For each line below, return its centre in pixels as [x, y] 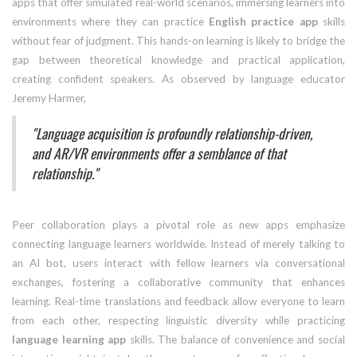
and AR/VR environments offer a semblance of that [159, 153]
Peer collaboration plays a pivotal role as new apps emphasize [178, 225]
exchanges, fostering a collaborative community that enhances [178, 282]
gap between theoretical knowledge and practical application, [178, 60]
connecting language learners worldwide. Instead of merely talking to [178, 244]
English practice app [263, 22]
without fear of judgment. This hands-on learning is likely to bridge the [178, 41]
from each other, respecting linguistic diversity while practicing [178, 321]
